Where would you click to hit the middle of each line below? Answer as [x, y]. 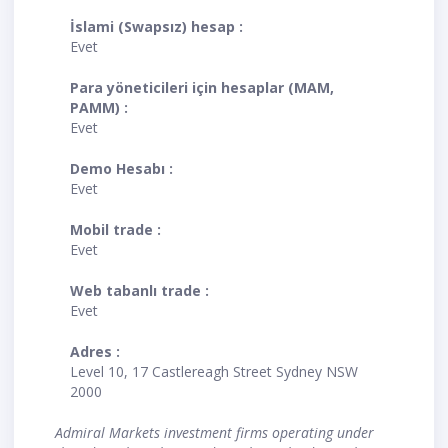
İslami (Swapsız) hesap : [156, 27]
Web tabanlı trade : [139, 291]
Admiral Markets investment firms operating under [214, 433]
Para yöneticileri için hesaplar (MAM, [202, 88]
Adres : [95, 352]
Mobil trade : [115, 230]
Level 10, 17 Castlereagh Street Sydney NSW [214, 372]
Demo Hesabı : [121, 169]
